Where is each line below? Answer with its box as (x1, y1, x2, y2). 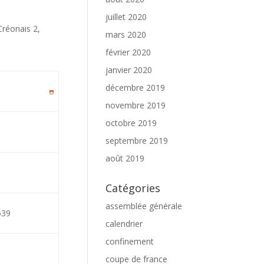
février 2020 (105, 47, 151, 58)
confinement (105, 236, 154, 247)
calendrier (105, 218, 143, 229)
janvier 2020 (105, 64, 153, 75)
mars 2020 (105, 29, 147, 40)
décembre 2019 (105, 82, 166, 93)
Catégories (105, 181, 161, 195)
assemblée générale (105, 200, 183, 212)
